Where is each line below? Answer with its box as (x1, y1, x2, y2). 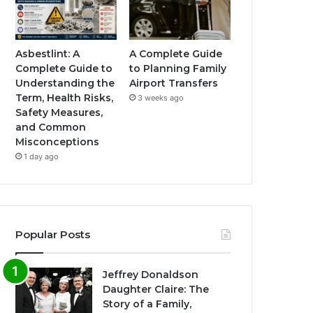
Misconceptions (15, 136, 100, 149)
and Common (15, 121, 87, 134)
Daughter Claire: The (103, 283, 210, 296)
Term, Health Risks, (15, 92, 114, 105)
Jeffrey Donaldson (103, 268, 199, 282)
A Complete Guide (129, 48, 223, 61)
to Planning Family (129, 62, 227, 75)
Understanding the (15, 77, 115, 90)
